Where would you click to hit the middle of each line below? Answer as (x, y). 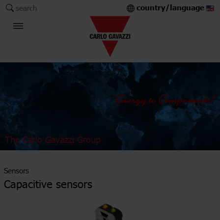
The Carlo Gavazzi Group (53, 139)
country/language (171, 8)
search (27, 8)
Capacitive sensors (48, 184)
